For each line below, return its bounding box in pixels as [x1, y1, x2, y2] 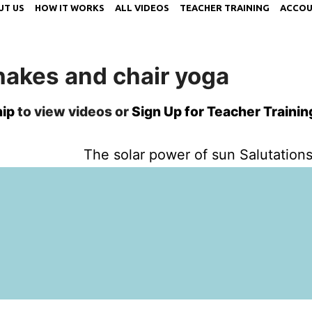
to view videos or [15, 103, 132, 120]
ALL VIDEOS [115, 3, 169, 13]
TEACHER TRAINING [180, 3, 270, 13]
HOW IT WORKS [35, 3, 104, 13]
